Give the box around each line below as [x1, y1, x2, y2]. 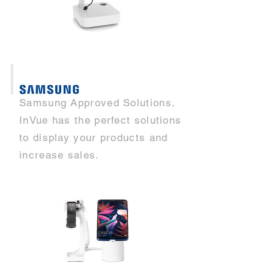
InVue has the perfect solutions [19, 114, 182, 126]
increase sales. [19, 149, 100, 161]
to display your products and [19, 131, 168, 144]
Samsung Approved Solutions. [19, 97, 175, 109]
